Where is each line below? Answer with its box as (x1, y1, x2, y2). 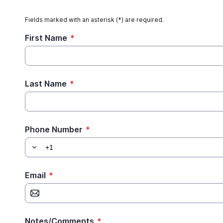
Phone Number (25, 124, 83, 134)
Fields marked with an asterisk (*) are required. (25, 16, 164, 23)
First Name (25, 33, 67, 43)
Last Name (25, 79, 67, 89)
